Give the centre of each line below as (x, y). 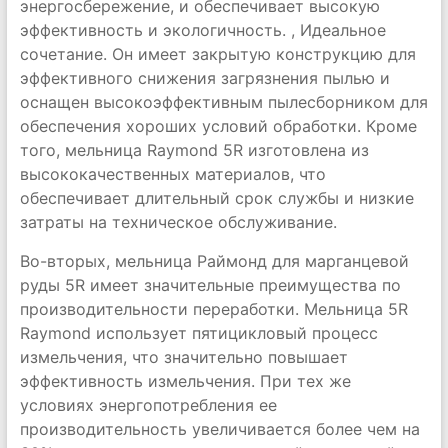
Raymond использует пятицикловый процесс (198, 333)
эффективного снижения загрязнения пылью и (204, 78)
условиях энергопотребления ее (148, 405)
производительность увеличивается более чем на (219, 429)
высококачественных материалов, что (172, 174)
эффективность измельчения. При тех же (185, 381)
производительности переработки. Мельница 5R (213, 309)
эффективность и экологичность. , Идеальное (202, 30)
